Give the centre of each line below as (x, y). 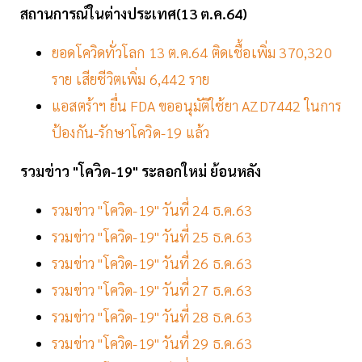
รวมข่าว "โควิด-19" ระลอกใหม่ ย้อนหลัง (141, 171)
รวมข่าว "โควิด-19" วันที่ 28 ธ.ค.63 (154, 317)
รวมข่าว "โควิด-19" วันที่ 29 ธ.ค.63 (152, 343)
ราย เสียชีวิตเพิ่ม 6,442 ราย (131, 79)
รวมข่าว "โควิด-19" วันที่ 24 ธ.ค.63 (154, 210)
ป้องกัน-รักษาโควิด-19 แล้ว (131, 133)
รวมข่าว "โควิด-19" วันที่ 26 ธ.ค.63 (154, 263)
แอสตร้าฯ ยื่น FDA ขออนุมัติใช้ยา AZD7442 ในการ (197, 106)
